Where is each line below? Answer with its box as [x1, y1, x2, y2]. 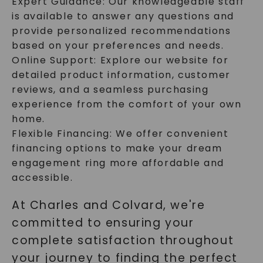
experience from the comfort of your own [11, 97, 242, 111]
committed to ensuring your [11, 215, 194, 231]
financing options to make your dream [11, 141, 222, 155]
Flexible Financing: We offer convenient [11, 127, 229, 140]
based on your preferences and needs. [11, 39, 224, 52]
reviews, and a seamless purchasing [11, 83, 209, 96]
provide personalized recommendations [11, 24, 231, 38]
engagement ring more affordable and [11, 156, 224, 170]
